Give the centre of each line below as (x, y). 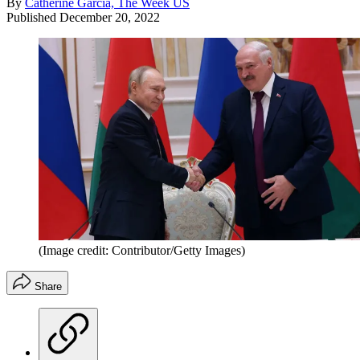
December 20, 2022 (110, 17)
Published (33, 17)
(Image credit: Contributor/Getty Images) (142, 250)
